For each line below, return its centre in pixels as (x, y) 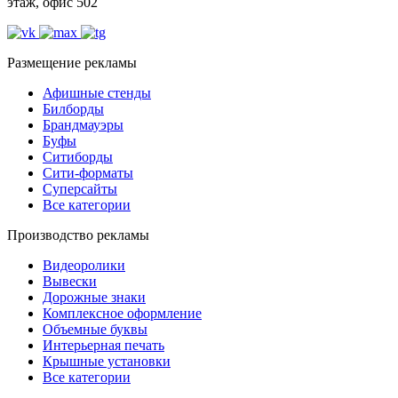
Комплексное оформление (122, 313)
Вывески (70, 281)
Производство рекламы (78, 235)
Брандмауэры (83, 124)
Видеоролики (84, 265)
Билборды (73, 108)
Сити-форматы (88, 172)
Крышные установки (107, 361)
